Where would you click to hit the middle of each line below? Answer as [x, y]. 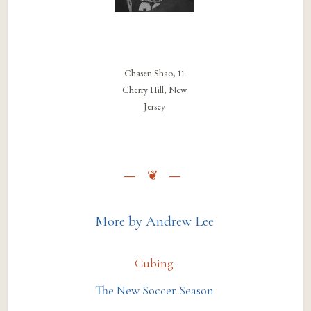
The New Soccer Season [154, 291]
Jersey [154, 107]
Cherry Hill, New [154, 90]
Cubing [154, 263]
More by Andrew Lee [154, 221]
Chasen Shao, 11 [154, 73]
